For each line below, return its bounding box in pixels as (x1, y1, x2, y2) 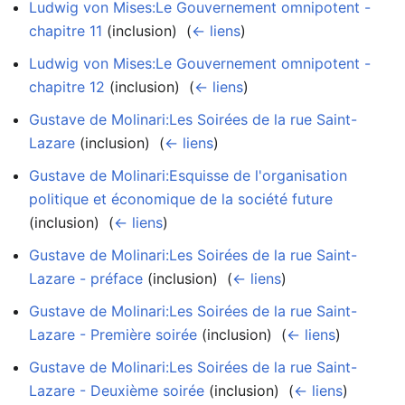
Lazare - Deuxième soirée (29, 381, 204, 400)
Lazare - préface (29, 268, 143, 287)
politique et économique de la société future (29, 189, 333, 208)
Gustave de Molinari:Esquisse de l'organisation (29, 165, 347, 184)
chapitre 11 (29, 21, 102, 40)
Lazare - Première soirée (29, 325, 197, 344)
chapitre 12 (29, 77, 105, 96)
